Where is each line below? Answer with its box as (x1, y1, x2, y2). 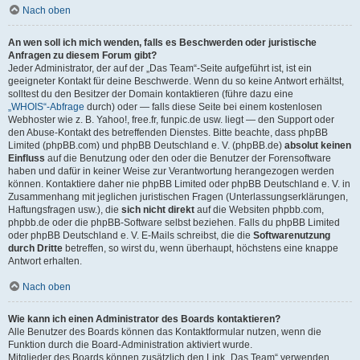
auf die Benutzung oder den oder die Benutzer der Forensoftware (45, 153, 331, 164)
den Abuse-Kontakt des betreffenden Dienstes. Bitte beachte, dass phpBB (8, 127, 328, 138)
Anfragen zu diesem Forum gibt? (8, 50, 157, 61)
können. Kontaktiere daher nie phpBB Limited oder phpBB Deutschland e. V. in (8, 178, 350, 190)
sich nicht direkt (121, 204, 194, 215)
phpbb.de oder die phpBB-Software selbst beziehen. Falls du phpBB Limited (8, 217, 340, 228)
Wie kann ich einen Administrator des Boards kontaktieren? (8, 313, 280, 325)
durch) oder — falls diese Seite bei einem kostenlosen (84, 101, 322, 112)
